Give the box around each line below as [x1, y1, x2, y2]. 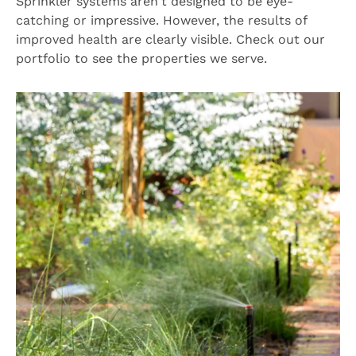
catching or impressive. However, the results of [16, 13, 307, 29]
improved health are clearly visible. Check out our [16, 32, 325, 48]
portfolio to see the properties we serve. [16, 51, 271, 67]
